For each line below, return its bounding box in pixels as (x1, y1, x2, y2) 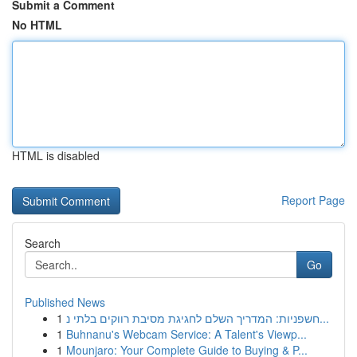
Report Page (281, 192, 345, 208)
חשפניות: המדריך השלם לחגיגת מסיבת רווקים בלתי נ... (320, 310, 329, 326)
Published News (25, 294, 105, 310)
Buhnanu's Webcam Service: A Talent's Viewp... (66, 326, 307, 342)
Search (25, 235, 61, 251)
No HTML (12, 17, 62, 33)
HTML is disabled (12, 147, 100, 163)
